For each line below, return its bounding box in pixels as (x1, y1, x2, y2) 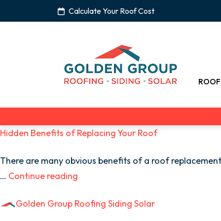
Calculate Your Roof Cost (69, 6, 154, 16)
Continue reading (8, 170, 78, 182)
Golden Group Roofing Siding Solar (16, 198, 155, 209)
